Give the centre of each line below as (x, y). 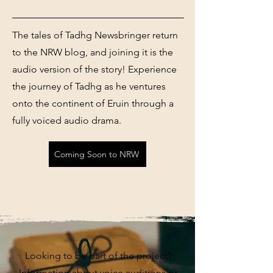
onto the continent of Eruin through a (93, 103)
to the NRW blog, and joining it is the (93, 52)
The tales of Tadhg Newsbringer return (95, 35)
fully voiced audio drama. (67, 120)
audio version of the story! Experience (94, 69)
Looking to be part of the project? (98, 256)
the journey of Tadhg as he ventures (89, 86)
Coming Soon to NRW (96, 154)
